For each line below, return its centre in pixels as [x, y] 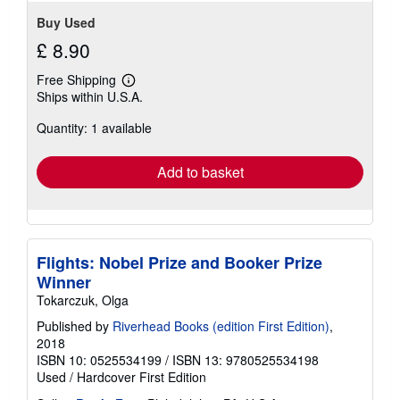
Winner [64, 282]
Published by [75, 325]
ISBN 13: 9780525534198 [246, 359]
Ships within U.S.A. [90, 96]
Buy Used [66, 22]
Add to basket [200, 171]
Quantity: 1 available [94, 127]
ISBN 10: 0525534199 [99, 359]
